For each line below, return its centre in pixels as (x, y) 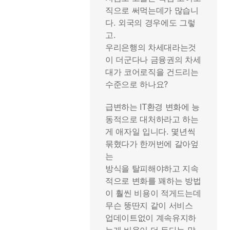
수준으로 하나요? (137, 84)
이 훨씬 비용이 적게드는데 (153, 193)
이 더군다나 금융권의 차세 (153, 60)
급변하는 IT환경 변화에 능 (153, 107)
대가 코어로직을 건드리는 (152, 72)
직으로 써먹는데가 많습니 (152, 10)
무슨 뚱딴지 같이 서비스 (149, 205)
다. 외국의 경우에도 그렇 (150, 23)
